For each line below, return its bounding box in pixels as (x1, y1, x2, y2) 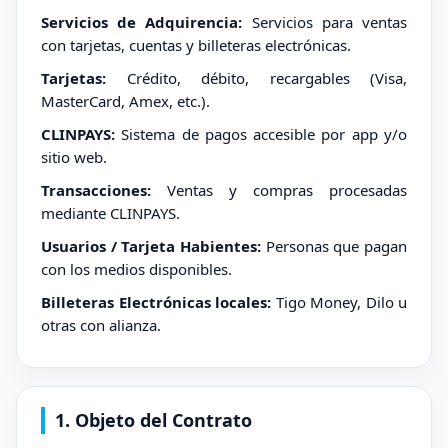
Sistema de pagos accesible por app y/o (115, 124, 407, 144)
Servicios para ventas (242, 12, 408, 32)
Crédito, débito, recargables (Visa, (106, 68, 407, 88)
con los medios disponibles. (41, 259, 232, 279)
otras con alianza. (41, 315, 161, 335)
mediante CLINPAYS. (41, 203, 180, 223)
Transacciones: (41, 180, 151, 200)
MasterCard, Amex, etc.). (41, 91, 210, 111)
